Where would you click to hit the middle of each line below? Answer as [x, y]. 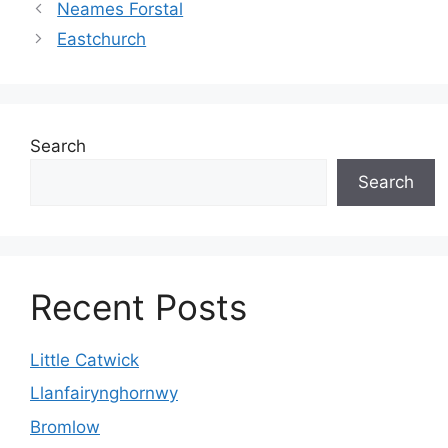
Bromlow [65, 426]
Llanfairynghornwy [104, 393]
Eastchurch [102, 38]
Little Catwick [84, 359]
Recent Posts [138, 306]
